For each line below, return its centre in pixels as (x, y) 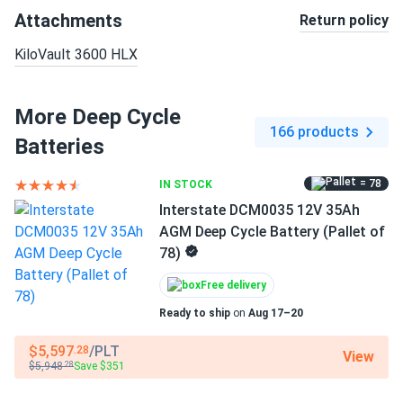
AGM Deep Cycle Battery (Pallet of (272, 232)
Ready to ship (195, 313)
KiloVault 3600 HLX (76, 54)
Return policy (344, 20)
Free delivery (233, 285)
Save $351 (99, 366)
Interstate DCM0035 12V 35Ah (260, 210)
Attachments (68, 21)
